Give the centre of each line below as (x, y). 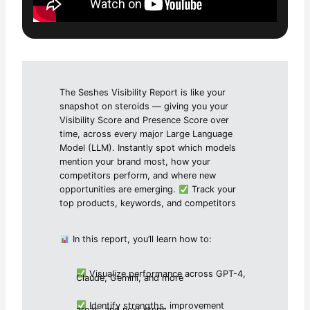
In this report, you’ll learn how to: (140, 239)
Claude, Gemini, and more (130, 278)
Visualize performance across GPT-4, (166, 273)
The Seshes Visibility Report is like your (143, 93)
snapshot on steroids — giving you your (144, 107)
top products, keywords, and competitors (148, 203)
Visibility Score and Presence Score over (145, 120)
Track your (212, 190)
